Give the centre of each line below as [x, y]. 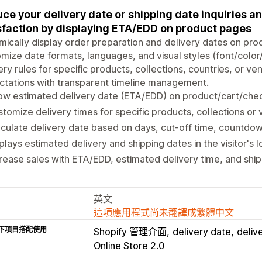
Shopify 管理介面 [130, 231]
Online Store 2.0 [129, 245]
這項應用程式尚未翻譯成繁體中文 [164, 212]
